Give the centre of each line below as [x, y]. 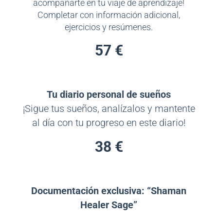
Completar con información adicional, [109, 15]
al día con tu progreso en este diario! [109, 123]
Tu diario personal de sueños [109, 95]
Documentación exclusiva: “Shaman [109, 191]
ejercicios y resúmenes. [109, 27]
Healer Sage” [109, 205]
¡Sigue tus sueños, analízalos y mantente [109, 109]
